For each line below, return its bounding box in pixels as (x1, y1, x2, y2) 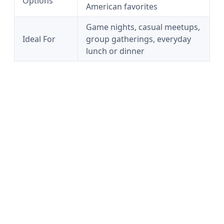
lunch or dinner (86, 45, 144, 56)
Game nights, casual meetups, (86, 21, 200, 32)
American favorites (86, 1, 157, 12)
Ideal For (22, 33, 55, 44)
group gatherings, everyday (86, 33, 191, 44)
